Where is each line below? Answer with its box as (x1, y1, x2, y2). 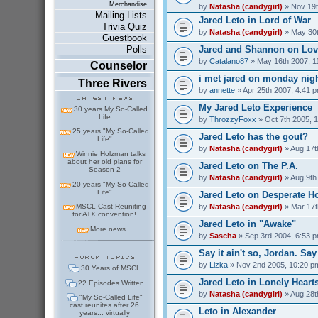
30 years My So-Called (74, 104, 148, 113)
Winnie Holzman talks (76, 150, 146, 158)
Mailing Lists (94, 10, 147, 21)
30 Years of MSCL (81, 263, 141, 272)
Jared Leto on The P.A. (198, 160, 298, 171)
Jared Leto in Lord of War (198, 14, 311, 26)
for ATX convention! (72, 210, 137, 219)
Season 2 (88, 165, 121, 174)
